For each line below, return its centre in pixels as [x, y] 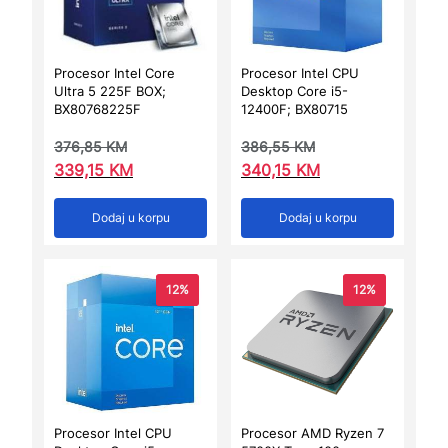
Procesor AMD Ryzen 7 [312, 433]
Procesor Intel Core [114, 73]
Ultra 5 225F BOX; [110, 91]
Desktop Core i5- [294, 91]
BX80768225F [97, 109]
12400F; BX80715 [294, 109]
